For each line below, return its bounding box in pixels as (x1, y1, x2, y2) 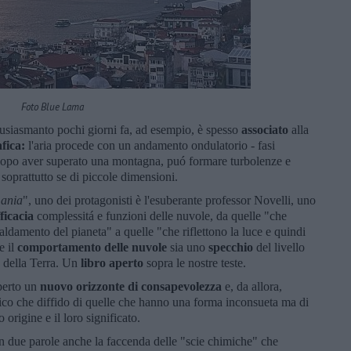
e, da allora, (225, 279, 282, 293)
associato (241, 122, 288, 136)
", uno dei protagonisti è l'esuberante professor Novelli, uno (23, 193, 316, 207)
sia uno (167, 240, 208, 254)
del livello (253, 240, 305, 254)
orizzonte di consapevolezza (76, 279, 225, 293)
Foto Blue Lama (20, 100, 84, 114)
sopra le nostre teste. (147, 255, 246, 270)
